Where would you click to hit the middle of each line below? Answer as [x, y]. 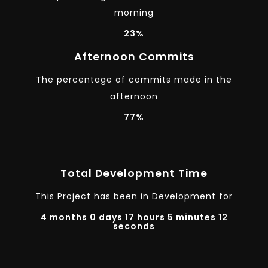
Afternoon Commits [134, 57]
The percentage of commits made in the [134, 79]
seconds [134, 226]
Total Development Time [134, 174]
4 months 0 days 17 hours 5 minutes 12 [134, 217]
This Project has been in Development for [134, 197]
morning [134, 13]
